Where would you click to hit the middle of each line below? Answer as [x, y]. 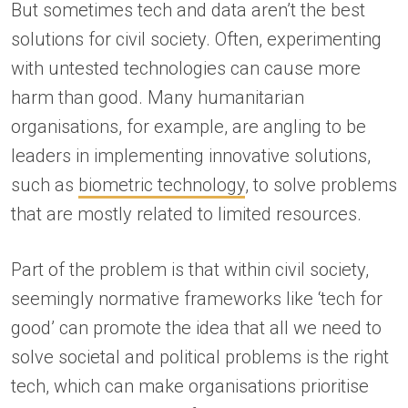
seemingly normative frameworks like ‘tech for [197, 298]
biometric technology [162, 184]
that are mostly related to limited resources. [189, 214]
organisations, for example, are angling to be [189, 126]
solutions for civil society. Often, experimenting [196, 39]
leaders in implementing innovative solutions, [191, 155]
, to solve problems [321, 184]
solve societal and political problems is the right [200, 357]
